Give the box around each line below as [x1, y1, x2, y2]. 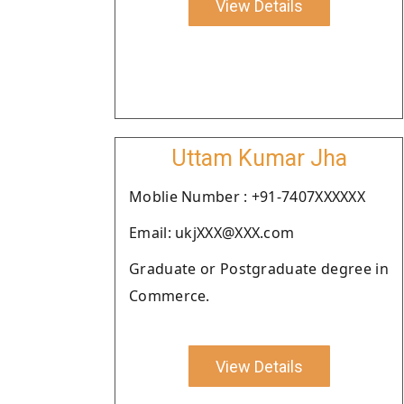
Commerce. [129, 286, 210, 306]
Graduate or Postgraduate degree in [129, 259, 389, 279]
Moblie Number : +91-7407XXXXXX [129, 187, 365, 207]
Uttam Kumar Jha [170, 145, 347, 171]
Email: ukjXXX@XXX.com [129, 223, 295, 243]
